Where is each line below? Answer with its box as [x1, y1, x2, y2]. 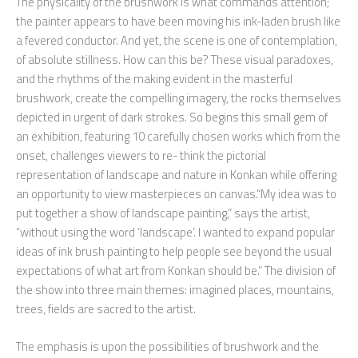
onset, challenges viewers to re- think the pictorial [16, 145, 266, 165]
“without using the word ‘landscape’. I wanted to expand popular [16, 222, 335, 241]
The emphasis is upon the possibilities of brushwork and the [16, 337, 319, 356]
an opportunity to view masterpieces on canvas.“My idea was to [16, 184, 336, 203]
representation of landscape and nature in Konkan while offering [16, 165, 336, 184]
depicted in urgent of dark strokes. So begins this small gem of [16, 107, 328, 126]
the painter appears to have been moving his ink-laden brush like [16, 11, 340, 30]
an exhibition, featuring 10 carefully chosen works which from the [16, 126, 340, 145]
